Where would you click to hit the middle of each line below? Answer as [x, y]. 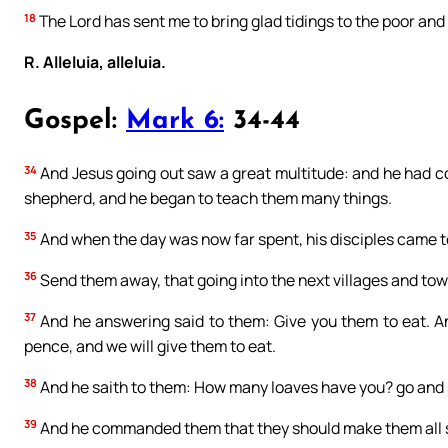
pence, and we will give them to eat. [150, 345]
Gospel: [75, 121]
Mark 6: [175, 121]
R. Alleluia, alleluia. [95, 62]
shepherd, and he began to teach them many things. [208, 198]
